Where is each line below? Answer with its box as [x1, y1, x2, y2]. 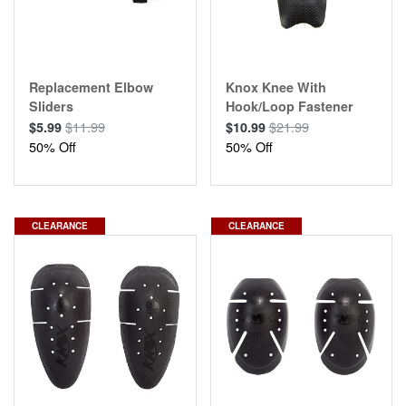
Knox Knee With [225, 78, 326, 97]
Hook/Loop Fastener [225, 97, 353, 116]
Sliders [29, 97, 73, 116]
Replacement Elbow [29, 78, 153, 97]
